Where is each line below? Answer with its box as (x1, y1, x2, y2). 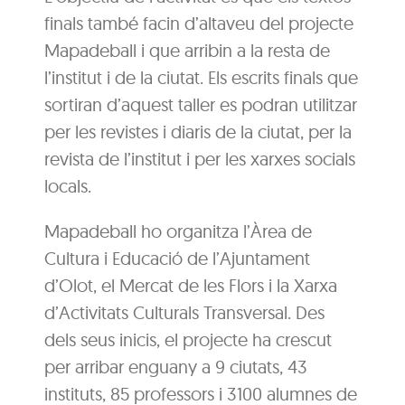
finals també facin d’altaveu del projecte (44, 11, 354, 34)
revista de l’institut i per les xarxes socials (44, 146, 356, 170)
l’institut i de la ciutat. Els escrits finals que (44, 65, 359, 89)
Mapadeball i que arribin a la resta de (44, 38, 331, 61)
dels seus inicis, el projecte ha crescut (44, 327, 333, 351)
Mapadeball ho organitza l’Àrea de (44, 219, 313, 242)
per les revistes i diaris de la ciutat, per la (44, 119, 353, 143)
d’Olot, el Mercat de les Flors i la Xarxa (44, 273, 338, 297)
